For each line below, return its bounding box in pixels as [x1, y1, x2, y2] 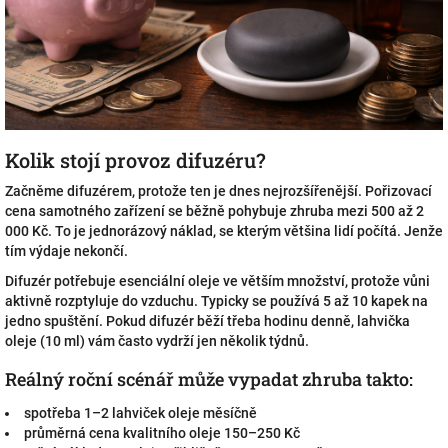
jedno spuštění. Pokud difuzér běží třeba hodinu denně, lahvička [5, 313, 410, 329]
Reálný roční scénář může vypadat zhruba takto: [5, 367, 413, 391]
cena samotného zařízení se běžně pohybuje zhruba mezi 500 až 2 [5, 203, 424, 219]
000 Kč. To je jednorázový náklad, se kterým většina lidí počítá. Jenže [5, 223, 443, 239]
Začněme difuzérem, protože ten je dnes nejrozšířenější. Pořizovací [5, 183, 432, 199]
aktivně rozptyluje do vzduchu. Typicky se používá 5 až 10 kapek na [5, 293, 428, 309]
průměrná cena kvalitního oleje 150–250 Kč [24, 425, 300, 441]
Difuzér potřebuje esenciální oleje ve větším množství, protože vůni [5, 273, 430, 289]
